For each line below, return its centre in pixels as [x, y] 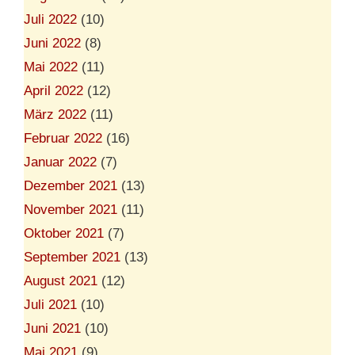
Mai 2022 [51, 67]
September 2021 [72, 257]
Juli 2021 [50, 304]
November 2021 [71, 209]
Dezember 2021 [71, 185]
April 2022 [53, 90]
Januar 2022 [60, 162]
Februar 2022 [63, 138]
